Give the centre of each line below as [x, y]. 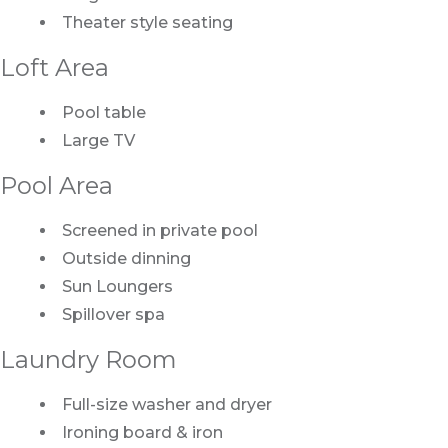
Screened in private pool [160, 231]
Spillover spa [113, 315]
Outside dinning [126, 259]
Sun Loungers [117, 287]
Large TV [98, 141]
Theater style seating [147, 23]
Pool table [104, 113]
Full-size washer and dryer [167, 405]
